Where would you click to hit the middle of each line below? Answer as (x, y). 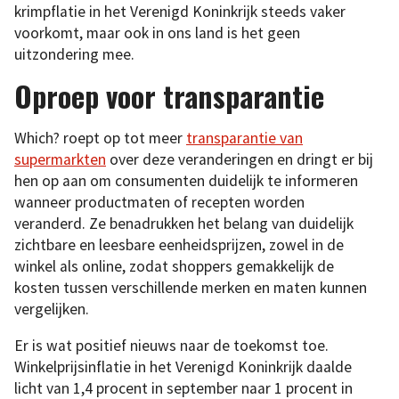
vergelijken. (52, 309)
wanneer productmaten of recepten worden (159, 202)
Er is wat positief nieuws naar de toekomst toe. (171, 346)
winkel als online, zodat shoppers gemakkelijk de (174, 266)
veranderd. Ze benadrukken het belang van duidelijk (184, 223)
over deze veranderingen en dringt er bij (240, 159)
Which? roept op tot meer (100, 138)
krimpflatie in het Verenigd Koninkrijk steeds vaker (180, 12)
